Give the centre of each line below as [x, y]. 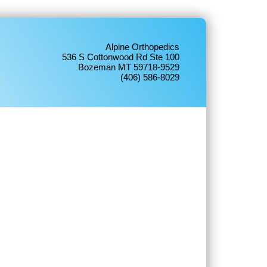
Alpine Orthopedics [142, 47]
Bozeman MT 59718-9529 [129, 67]
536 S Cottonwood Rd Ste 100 [121, 57]
